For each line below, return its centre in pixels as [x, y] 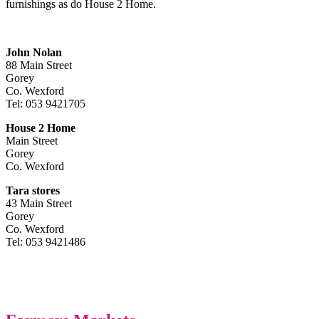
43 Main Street [39, 203]
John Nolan [34, 52]
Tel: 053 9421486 [46, 241]
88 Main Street [39, 65]
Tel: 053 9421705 [46, 103]
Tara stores [33, 190]
